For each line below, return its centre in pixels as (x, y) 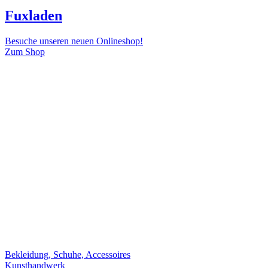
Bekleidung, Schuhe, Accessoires (68, 254)
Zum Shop (25, 52)
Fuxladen (33, 16)
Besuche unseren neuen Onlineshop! (74, 41)
